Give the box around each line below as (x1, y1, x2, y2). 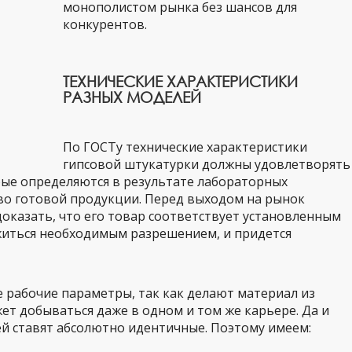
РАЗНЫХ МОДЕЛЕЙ (63, 88, 201, 106)
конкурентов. (63, 16, 147, 33)
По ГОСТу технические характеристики (63, 138, 307, 156)
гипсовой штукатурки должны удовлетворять (63, 156, 350, 173)
